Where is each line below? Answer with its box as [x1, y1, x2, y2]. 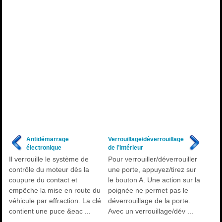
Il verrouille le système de [9, 155, 89, 163]
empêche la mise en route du [9, 186, 101, 194]
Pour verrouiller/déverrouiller [108, 155, 197, 163]
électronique [26, 144, 62, 151]
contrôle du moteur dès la [9, 166, 90, 173]
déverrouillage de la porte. [108, 197, 190, 205]
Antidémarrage [26, 136, 69, 142]
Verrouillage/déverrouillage [108, 136, 184, 142]
